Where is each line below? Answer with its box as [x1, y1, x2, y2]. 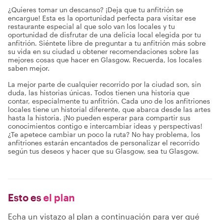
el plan [41, 192, 75, 203]
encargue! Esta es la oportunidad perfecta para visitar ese [8, 14, 196, 22]
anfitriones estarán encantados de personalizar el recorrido [8, 138, 199, 147]
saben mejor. [8, 64, 50, 72]
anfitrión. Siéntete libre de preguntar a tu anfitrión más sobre [8, 39, 206, 47]
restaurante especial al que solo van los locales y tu [8, 22, 175, 30]
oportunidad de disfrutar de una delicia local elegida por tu [8, 30, 201, 39]
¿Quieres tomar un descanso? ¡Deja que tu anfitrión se [8, 5, 183, 14]
